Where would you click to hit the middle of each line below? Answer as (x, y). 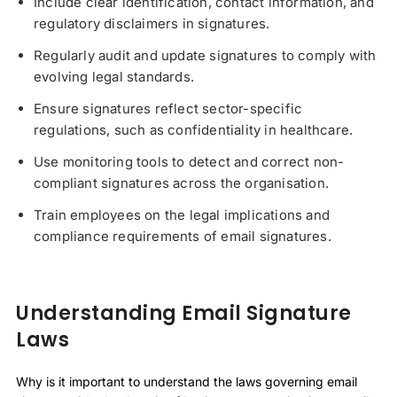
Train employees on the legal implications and (182, 215)
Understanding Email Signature (184, 314)
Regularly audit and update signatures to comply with (205, 56)
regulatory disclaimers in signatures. (152, 24)
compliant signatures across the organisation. (182, 183)
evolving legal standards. (114, 77)
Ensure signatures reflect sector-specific (168, 109)
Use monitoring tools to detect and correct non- (189, 162)
